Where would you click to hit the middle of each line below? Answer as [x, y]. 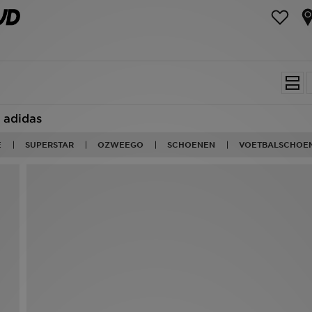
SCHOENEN [191, 145]
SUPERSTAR [49, 145]
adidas [22, 119]
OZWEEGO [120, 145]
